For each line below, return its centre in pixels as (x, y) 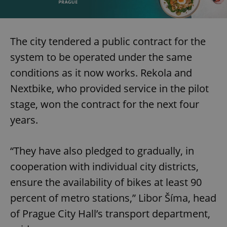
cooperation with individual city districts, (104, 167)
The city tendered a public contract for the (108, 42)
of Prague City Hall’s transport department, (110, 214)
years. (24, 120)
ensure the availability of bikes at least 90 (106, 182)
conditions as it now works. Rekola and (101, 73)
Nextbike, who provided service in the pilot (109, 89)
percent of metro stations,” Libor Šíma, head (113, 198)
